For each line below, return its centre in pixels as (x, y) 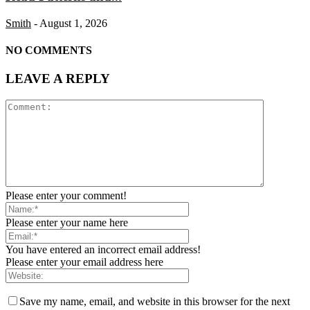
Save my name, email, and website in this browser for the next (155, 302)
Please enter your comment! (66, 196)
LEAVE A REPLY (58, 79)
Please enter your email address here (84, 262)
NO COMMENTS (49, 51)
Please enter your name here (67, 223)
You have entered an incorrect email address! (103, 250)
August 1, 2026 (73, 23)
